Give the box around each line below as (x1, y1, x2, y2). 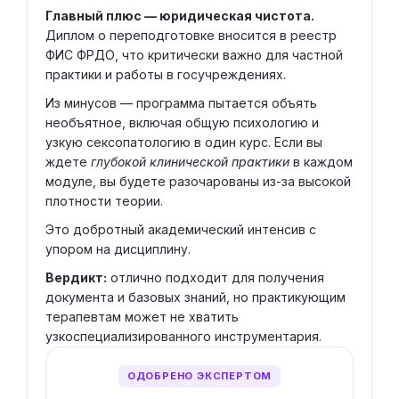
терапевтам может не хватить (45, 309, 239, 325)
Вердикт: (45, 270, 107, 286)
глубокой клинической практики (91, 154, 289, 170)
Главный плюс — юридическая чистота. (45, 8, 314, 24)
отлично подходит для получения (107, 270, 324, 286)
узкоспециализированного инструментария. (45, 329, 322, 345)
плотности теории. (45, 193, 163, 209)
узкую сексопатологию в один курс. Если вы (45, 134, 322, 151)
